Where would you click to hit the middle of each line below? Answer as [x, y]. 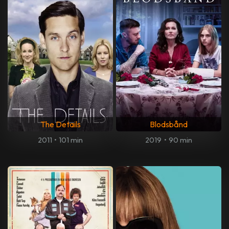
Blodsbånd [169, 124]
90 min [180, 140]
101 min [71, 140]
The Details [60, 124]
